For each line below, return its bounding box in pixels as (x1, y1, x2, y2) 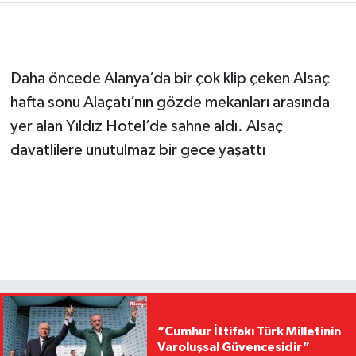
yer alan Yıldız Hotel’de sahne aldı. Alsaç (10, 118, 283, 135)
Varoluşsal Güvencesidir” (157, 341, 310, 354)
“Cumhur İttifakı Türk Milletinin (157, 325, 341, 339)
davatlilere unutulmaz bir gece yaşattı (10, 142, 265, 159)
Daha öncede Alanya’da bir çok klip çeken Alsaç (10, 71, 330, 87)
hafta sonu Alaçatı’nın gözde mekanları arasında (10, 95, 330, 111)
